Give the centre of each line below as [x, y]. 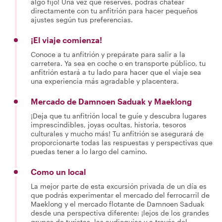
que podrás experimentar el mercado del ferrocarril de [120, 195]
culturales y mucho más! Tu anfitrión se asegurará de [117, 133]
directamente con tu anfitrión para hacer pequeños [114, 10]
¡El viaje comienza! [66, 40]
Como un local [58, 171]
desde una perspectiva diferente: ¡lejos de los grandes [120, 213]
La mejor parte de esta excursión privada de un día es [119, 186]
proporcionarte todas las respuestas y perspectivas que [122, 142]
